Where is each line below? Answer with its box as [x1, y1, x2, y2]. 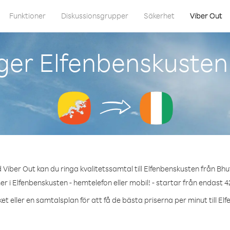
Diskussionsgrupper [61, 11, 128, 21]
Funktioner [9, 11, 46, 21]
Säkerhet [144, 11, 175, 21]
